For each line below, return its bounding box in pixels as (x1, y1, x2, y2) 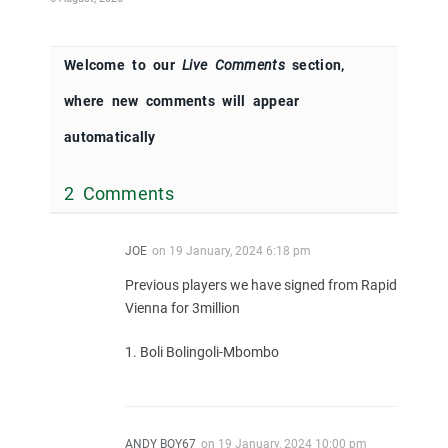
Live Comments (182, 57, 285, 74)
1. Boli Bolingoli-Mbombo (125, 344, 279, 361)
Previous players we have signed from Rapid (125, 277, 397, 294)
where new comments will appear (64, 93, 300, 110)
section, (284, 57, 345, 74)
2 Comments (64, 183, 174, 205)
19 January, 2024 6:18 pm (169, 244, 311, 259)
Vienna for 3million (125, 300, 240, 317)
